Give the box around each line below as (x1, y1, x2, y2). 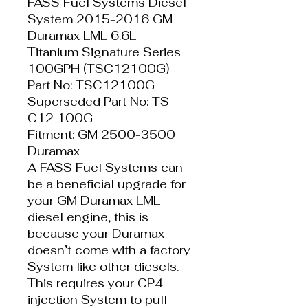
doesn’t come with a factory (27, 242, 190, 258)
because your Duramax (27, 225, 164, 241)
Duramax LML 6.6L (27, 27, 136, 43)
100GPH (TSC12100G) (27, 60, 169, 76)
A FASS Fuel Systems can (27, 159, 183, 175)
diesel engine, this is (27, 209, 148, 225)
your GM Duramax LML (27, 192, 160, 208)
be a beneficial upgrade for (27, 176, 186, 192)
